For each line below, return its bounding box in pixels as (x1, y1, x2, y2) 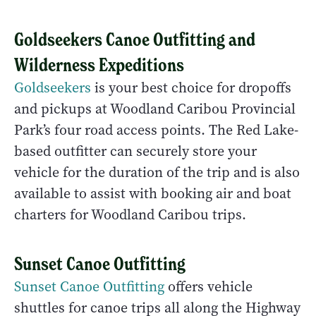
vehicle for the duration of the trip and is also (14, 163, 300, 183)
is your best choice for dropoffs (91, 78, 291, 98)
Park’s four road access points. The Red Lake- (14, 121, 298, 140)
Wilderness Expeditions (14, 54, 184, 77)
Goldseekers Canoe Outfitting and (14, 28, 255, 51)
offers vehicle (164, 277, 253, 297)
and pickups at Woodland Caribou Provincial (14, 99, 296, 119)
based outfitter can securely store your (14, 142, 257, 162)
